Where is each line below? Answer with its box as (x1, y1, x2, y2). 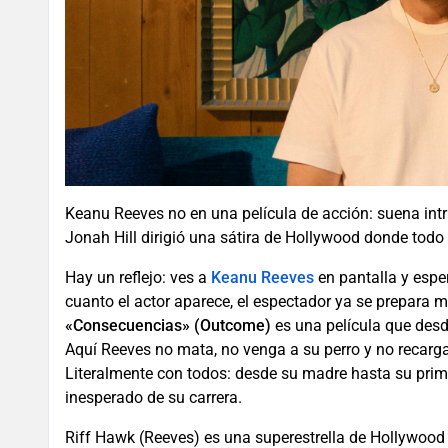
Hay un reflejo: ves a (65, 267, 211, 287)
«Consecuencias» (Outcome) (65, 315, 271, 335)
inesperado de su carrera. (65, 387, 242, 407)
